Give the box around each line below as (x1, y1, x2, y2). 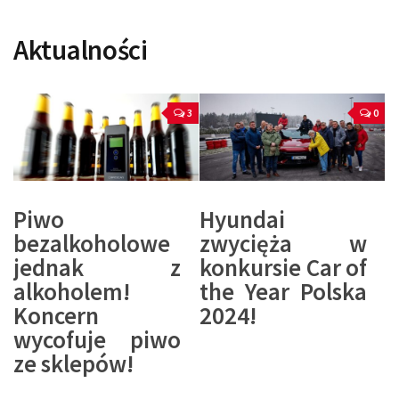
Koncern (13, 300, 99, 331)
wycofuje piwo (13, 324, 181, 355)
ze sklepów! (13, 348, 134, 379)
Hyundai (199, 204, 285, 235)
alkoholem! (13, 276, 130, 307)
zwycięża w (199, 228, 367, 259)
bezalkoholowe (13, 228, 170, 259)
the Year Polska (199, 276, 367, 307)
